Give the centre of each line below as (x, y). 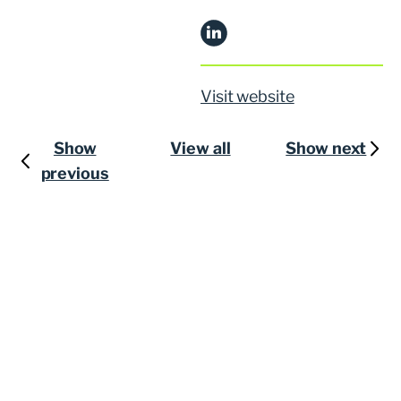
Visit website (247, 96)
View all (200, 148)
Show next (326, 148)
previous (75, 173)
